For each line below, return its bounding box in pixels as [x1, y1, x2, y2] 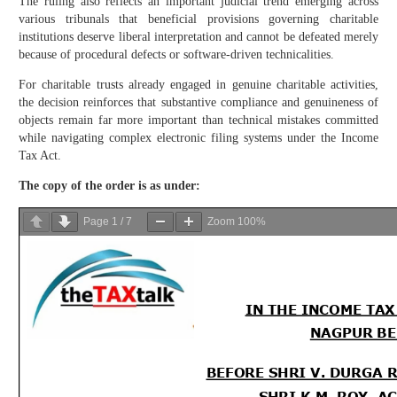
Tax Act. [19, 149, 61, 163]
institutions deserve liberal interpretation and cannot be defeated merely [19, 30, 378, 44]
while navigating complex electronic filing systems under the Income [19, 131, 378, 145]
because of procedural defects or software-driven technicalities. [19, 48, 334, 62]
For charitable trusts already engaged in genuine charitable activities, [19, 78, 378, 92]
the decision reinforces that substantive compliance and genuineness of [19, 96, 378, 110]
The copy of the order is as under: [19, 179, 200, 193]
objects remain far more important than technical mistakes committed [19, 113, 378, 128]
